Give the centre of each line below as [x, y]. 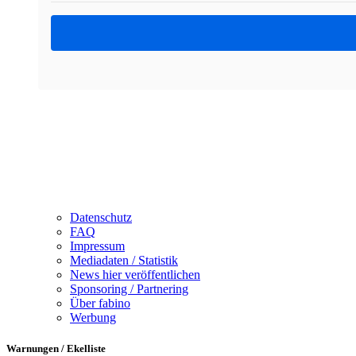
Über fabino [100, 304]
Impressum [97, 246]
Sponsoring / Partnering [129, 289]
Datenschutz [101, 218]
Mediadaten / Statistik [124, 261]
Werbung [93, 318]
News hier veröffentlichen [135, 275]
